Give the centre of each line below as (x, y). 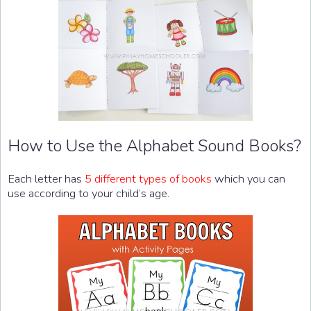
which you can (249, 178)
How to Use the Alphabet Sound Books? (154, 145)
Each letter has (46, 178)
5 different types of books (148, 178)
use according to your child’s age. (89, 193)
